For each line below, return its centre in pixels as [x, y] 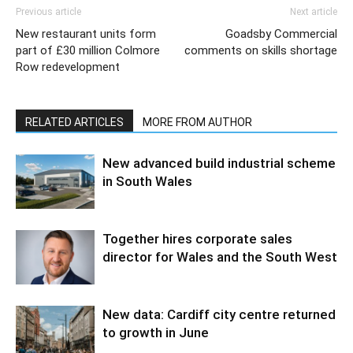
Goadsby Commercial [281, 33]
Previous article [48, 11]
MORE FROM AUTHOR [197, 122]
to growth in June [156, 332]
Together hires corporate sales [197, 238]
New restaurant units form [86, 33]
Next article [314, 11]
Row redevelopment [68, 67]
